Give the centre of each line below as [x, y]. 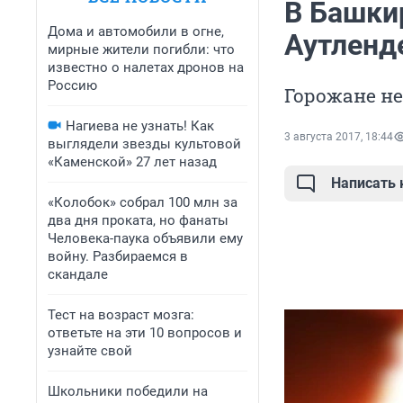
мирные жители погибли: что [141, 49]
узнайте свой [90, 351]
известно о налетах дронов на [146, 67]
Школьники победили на [128, 391]
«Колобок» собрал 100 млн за [143, 202]
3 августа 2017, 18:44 [339, 137]
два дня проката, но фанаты [138, 220]
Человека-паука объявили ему [145, 238]
